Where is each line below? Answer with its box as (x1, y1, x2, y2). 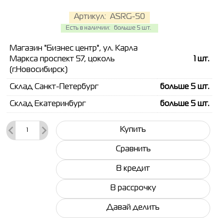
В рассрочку (110, 185, 156, 192)
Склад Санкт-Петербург (10, 83, 98, 91)
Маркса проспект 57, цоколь (10, 55, 115, 63)
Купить (120, 127, 146, 134)
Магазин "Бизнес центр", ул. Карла (10, 45, 138, 52)
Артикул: (74, 14, 108, 21)
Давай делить (107, 204, 160, 212)
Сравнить (115, 146, 151, 153)
